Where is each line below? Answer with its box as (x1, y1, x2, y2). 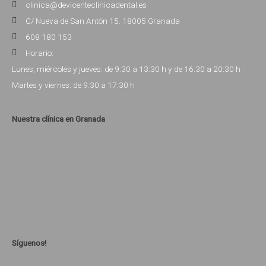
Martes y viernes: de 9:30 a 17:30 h (12, 80, 135, 90)
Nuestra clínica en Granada (12, 114, 105, 124)
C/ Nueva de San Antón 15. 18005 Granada (25, 16, 180, 26)
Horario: (25, 48, 53, 58)
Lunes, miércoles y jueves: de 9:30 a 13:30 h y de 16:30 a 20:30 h (12, 64, 240, 74)
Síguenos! (12, 238, 46, 248)
